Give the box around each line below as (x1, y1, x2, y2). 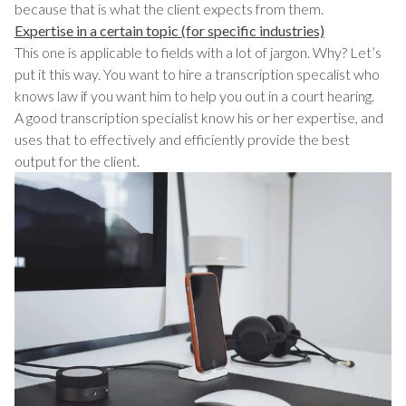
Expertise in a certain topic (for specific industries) (14, 22, 324, 40)
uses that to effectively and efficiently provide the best (14, 130, 350, 149)
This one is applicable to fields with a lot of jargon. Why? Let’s (14, 43, 382, 62)
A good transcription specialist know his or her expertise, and (14, 109, 383, 127)
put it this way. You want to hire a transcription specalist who (14, 65, 380, 83)
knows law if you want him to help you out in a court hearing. (14, 87, 377, 105)
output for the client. (14, 152, 142, 170)
